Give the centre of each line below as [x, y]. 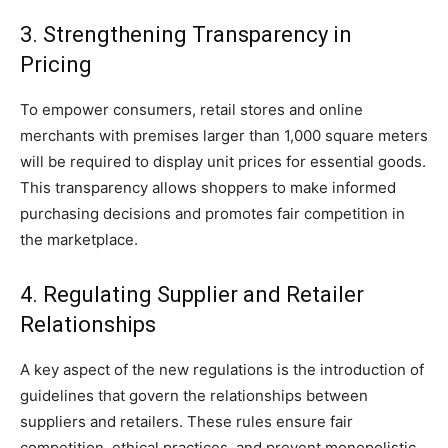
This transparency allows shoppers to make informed [208, 188]
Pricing [56, 65]
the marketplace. [79, 240]
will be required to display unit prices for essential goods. [223, 162]
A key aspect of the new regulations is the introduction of [222, 370]
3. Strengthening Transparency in [186, 35]
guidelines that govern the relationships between [194, 396]
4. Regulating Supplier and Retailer [192, 295]
